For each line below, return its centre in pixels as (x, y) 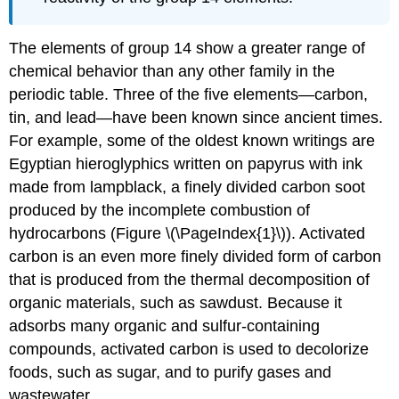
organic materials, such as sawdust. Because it (176, 302)
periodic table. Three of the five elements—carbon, (189, 94)
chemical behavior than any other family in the (172, 71)
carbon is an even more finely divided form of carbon (195, 256)
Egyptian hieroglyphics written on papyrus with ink (186, 163)
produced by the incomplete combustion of (160, 210)
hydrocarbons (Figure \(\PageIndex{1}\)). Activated (187, 233)
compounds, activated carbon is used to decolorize (189, 349)
